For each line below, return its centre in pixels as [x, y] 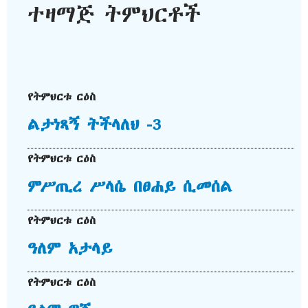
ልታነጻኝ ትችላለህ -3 [94, 124]
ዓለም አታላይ [70, 248]
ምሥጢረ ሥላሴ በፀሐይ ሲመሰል [130, 186]
